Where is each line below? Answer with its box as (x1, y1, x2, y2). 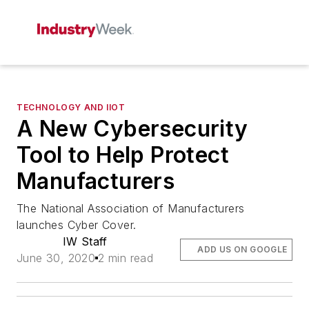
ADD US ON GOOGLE (197, 244, 288, 255)
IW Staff (62, 235, 108, 248)
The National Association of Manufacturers (17, 201, 245, 215)
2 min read (98, 251, 154, 265)
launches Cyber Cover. (17, 218, 137, 232)
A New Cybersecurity (17, 115, 248, 142)
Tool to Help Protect (17, 141, 229, 168)
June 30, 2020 (17, 251, 96, 265)
